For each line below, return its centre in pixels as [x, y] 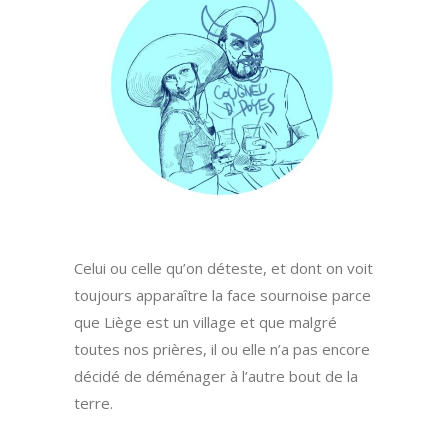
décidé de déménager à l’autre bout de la [216, 376]
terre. [93, 403]
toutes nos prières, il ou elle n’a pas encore [222, 349]
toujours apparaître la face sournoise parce [222, 295]
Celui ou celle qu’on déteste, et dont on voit [223, 268]
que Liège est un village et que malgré [205, 322]
